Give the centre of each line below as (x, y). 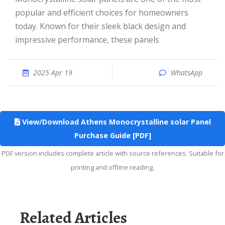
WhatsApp (187, 73)
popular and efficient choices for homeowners (102, 13)
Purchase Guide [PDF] (113, 135)
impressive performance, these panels (87, 40)
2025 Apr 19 (53, 73)
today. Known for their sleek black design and (100, 26)
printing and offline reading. (113, 167)
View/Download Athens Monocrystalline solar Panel (115, 122)
